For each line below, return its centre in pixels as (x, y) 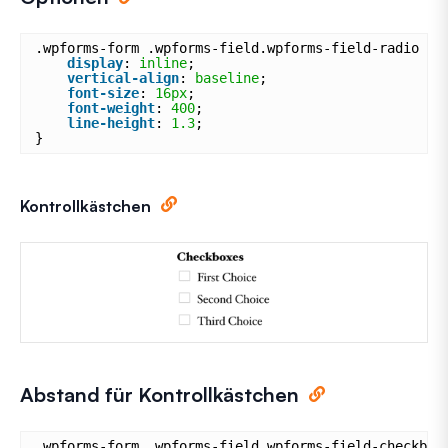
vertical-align (123, 78)
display (95, 63)
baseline (227, 78)
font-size (103, 93)
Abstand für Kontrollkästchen (159, 394)
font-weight (111, 108)
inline (163, 63)
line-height (111, 123)
